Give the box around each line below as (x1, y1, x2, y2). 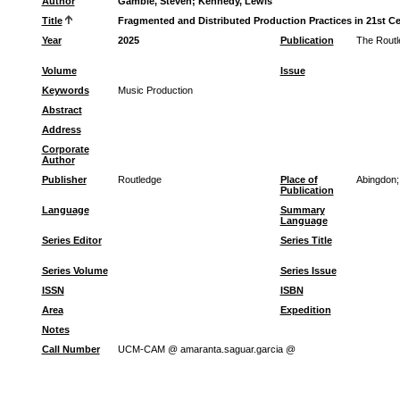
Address (41, 124, 81, 135)
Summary (279, 204, 325, 215)
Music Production (117, 85, 193, 96)
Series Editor (41, 235, 102, 246)
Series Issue (279, 265, 337, 276)
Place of (279, 174, 318, 185)
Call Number (41, 344, 100, 354)
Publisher (41, 174, 87, 185)
